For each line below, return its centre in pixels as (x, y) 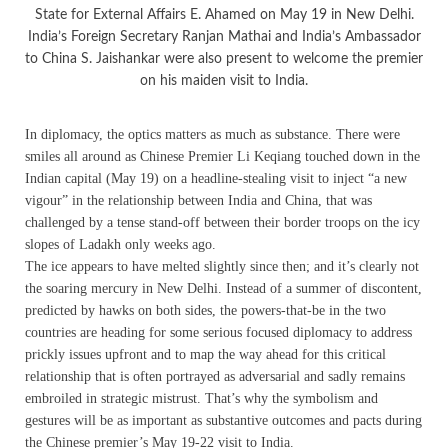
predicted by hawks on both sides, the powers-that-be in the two (205, 311)
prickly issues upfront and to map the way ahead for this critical (205, 355)
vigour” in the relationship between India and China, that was (198, 201)
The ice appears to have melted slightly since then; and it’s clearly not (222, 267)
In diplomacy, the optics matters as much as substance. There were (212, 135)
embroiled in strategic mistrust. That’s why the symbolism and (201, 399)
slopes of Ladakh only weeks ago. (120, 245)
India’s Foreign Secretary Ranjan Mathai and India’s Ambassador (224, 37)
